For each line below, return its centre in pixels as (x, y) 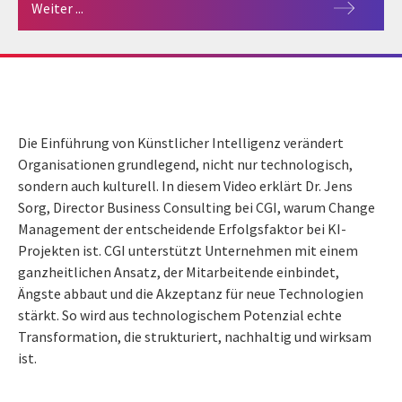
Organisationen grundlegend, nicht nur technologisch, (185, 164)
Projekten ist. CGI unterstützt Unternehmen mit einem (188, 250)
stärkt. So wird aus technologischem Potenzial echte (180, 315)
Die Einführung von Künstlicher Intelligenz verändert (181, 142)
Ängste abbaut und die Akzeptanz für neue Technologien (191, 293)
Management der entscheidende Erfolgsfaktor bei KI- (182, 228)
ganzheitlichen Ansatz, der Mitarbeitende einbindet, (179, 271)
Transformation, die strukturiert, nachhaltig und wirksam (195, 336)
